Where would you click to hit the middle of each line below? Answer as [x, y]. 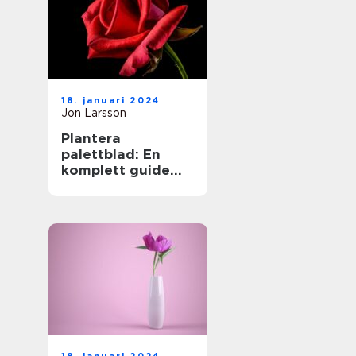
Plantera [91, 138]
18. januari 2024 [111, 100]
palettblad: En [111, 154]
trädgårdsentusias [126, 202]
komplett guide [116, 170]
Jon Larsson [94, 113]
